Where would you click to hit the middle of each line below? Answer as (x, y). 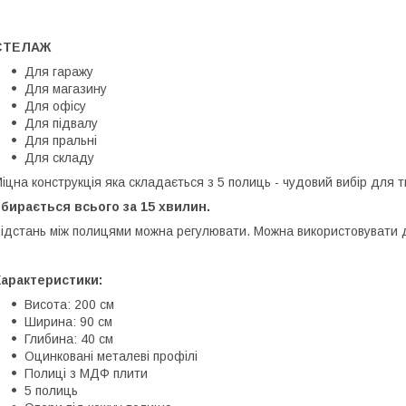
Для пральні (61, 140)
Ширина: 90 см (68, 321)
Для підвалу (61, 123)
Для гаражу (59, 71)
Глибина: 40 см (69, 338)
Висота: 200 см (69, 304)
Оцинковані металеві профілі (111, 356)
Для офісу (55, 106)
